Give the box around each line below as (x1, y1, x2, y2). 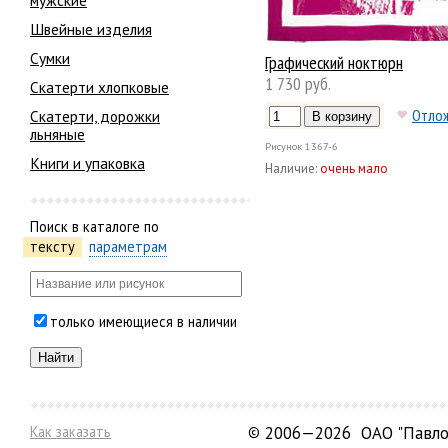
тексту (30, 236, 75, 256)
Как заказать (30, 422, 111, 442)
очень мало (320, 160, 388, 178)
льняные (30, 123, 85, 144)
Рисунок (265, 139, 302, 153)
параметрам (89, 236, 168, 256)
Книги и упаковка (30, 152, 145, 173)
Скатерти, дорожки (30, 105, 160, 126)
